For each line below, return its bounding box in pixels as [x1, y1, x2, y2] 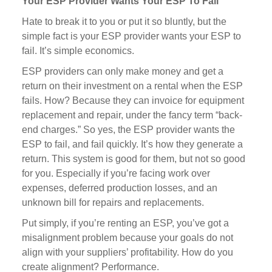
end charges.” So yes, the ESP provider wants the [21, 124, 235, 135]
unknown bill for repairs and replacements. [21, 197, 204, 208]
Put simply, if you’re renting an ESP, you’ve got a [21, 218, 229, 228]
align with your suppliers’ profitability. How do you [21, 247, 233, 257]
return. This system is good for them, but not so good [21, 154, 245, 164]
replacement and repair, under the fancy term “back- [21, 110, 242, 120]
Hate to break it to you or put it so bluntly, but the [21, 16, 226, 27]
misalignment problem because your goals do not [21, 233, 233, 243]
